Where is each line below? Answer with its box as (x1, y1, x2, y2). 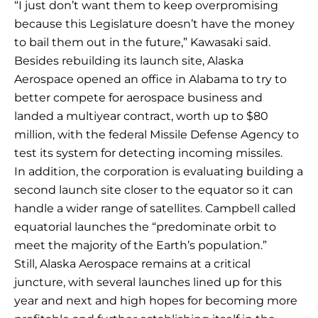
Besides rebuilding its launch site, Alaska (14, 54, 243, 68)
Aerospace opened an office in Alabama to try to (14, 72, 287, 87)
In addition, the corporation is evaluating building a (14, 165, 303, 179)
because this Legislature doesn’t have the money (14, 17, 295, 31)
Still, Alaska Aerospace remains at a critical (14, 257, 251, 271)
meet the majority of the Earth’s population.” (14, 238, 267, 253)
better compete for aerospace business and (14, 91, 263, 105)
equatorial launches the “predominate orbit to (14, 220, 276, 234)
